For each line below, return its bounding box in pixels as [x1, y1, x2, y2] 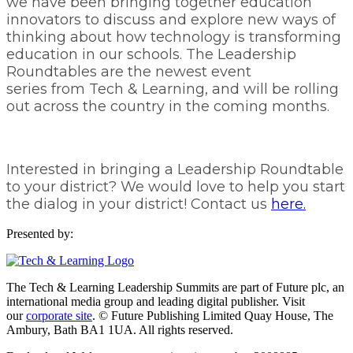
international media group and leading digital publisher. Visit [6, 295, 305, 308]
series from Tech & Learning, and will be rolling [6, 80, 339, 98]
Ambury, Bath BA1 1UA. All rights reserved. [6, 323, 233, 336]
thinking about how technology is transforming [6, 28, 341, 46]
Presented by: [6, 227, 73, 240]
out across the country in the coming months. [6, 98, 329, 115]
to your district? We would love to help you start [6, 178, 345, 195]
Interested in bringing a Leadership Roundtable [6, 161, 344, 178]
